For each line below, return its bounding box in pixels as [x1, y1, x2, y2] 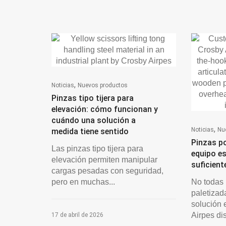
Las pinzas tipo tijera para [51, 144, 143, 153]
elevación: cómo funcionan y [51, 104, 158, 114]
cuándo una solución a [51, 115, 136, 125]
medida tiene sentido [51, 126, 129, 136]
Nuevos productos [78, 81, 128, 89]
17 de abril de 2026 [51, 211, 103, 218]
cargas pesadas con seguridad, [51, 166, 163, 175]
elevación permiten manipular [51, 155, 157, 164]
